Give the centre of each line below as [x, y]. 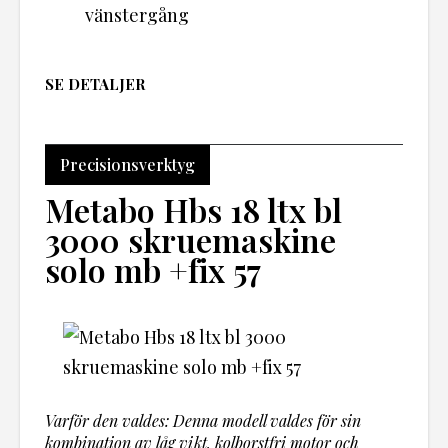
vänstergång [137, 14]
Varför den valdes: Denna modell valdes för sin [203, 421]
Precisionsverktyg [127, 164]
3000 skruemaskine [190, 239]
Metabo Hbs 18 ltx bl [193, 209]
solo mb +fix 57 [153, 269]
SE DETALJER [95, 83]
